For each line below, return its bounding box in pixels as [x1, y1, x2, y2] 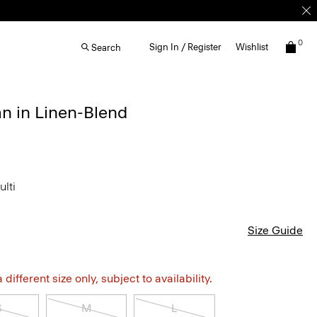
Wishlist [236, 42, 268, 52]
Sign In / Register [149, 42, 221, 52]
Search [91, 42, 121, 53]
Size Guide [248, 224, 303, 237]
